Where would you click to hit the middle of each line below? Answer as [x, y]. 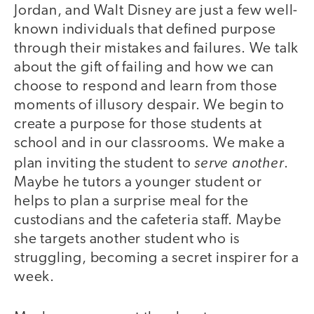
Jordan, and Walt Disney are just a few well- [156, 11]
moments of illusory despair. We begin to [149, 105]
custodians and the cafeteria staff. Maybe [148, 220]
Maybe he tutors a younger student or [138, 182]
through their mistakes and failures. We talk [157, 48]
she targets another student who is [127, 239]
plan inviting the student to [104, 163]
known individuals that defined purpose [145, 29]
